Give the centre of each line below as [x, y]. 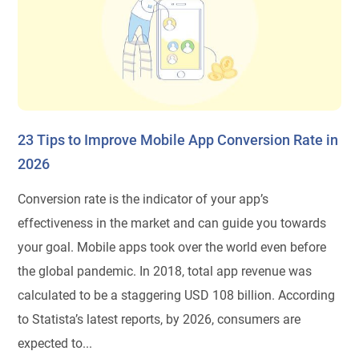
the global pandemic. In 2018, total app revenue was [165, 271]
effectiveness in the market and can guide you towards [172, 223]
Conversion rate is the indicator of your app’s [143, 199]
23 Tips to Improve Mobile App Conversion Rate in [178, 139]
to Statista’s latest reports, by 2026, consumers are [159, 319]
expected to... [55, 343]
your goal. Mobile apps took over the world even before [172, 247]
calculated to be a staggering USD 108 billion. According [177, 295]
